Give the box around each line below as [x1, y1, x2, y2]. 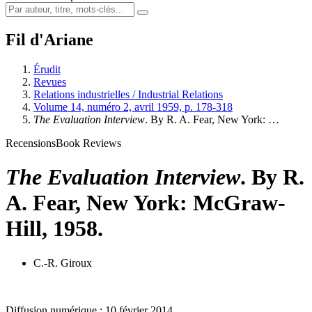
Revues [33, 75, 66, 88]
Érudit [33, 63, 61, 75]
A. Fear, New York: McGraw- [6, 190, 286, 216]
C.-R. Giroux [33, 256, 92, 269]
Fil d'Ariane [6, 30, 93, 49]
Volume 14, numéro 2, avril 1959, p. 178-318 [33, 100, 233, 113]
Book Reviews [56, 136, 121, 149]
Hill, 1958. [6, 216, 103, 242]
